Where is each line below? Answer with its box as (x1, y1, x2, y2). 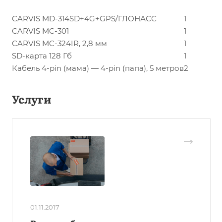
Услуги (12, 91, 52, 108)
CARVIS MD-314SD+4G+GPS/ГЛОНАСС (12, 14, 157, 23)
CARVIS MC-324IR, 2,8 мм (12, 39, 107, 48)
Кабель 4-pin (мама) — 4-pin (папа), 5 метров (12, 63, 184, 73)
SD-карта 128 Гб (12, 51, 72, 60)
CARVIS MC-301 (12, 26, 69, 36)
